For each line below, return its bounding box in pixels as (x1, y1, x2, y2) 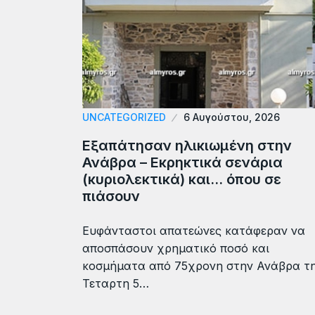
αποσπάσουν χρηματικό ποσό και (82, 240, 269, 255)
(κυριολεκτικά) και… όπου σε (82, 170, 281, 188)
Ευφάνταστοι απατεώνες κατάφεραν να (82, 223, 305, 238)
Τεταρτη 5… (82, 276, 149, 290)
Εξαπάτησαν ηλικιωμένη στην (82, 136, 292, 154)
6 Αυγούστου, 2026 (184, 110, 280, 123)
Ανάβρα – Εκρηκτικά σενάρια (82, 153, 283, 171)
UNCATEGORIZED (82, 110, 166, 123)
